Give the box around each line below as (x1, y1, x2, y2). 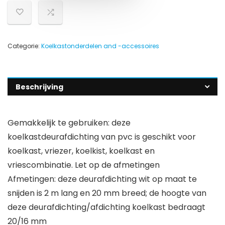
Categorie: (8, 42, 41, 51)
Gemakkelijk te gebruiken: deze (8, 117, 131, 129)
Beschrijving (16, 82, 63, 92)
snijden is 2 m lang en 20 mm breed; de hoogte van (8, 187, 206, 199)
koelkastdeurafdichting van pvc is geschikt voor (8, 131, 196, 143)
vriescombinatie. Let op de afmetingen (8, 159, 160, 171)
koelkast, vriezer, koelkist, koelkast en (8, 145, 155, 157)
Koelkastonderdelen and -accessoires (41, 42, 159, 51)
